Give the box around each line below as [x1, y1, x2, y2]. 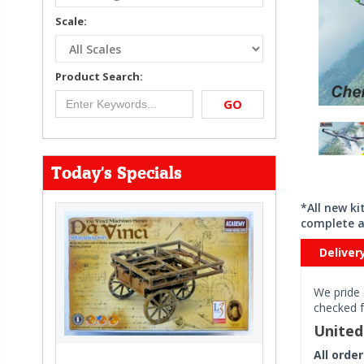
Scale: [55, 14, 87, 28]
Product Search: [55, 69, 143, 84]
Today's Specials [51, 163, 182, 183]
